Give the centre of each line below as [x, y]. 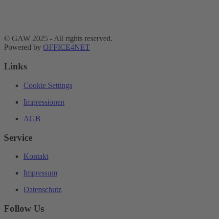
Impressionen [44, 102]
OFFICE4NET [66, 47]
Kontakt [36, 156]
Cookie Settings [48, 85]
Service [18, 137]
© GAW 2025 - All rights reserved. [58, 39]
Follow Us [24, 208]
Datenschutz [43, 190]
